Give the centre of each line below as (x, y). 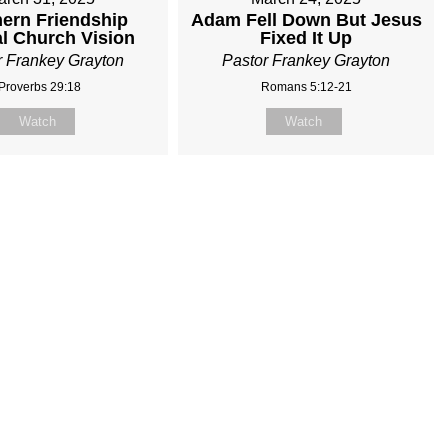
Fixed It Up (306, 37)
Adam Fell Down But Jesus (306, 19)
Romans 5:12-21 (306, 86)
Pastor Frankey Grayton (306, 60)
